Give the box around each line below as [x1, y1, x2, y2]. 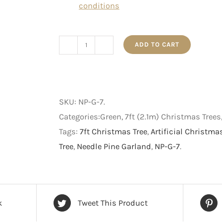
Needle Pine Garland [77, 142, 151, 152]
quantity [85, 180, 117, 190]
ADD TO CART [135, 41, 179, 49]
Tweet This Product [77, 198, 148, 208]
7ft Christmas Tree [80, 127, 147, 137]
